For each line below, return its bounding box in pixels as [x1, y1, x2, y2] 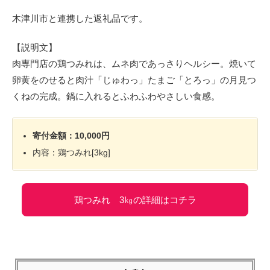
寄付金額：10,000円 [33, 130, 110, 140]
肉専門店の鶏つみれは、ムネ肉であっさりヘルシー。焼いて [12, 58, 256, 69]
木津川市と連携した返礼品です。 [12, 13, 148, 24]
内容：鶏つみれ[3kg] [33, 147, 111, 157]
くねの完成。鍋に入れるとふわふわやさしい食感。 [12, 91, 220, 102]
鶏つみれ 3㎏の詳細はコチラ [74, 194, 196, 205]
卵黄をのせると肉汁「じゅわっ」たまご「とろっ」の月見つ [12, 75, 256, 86]
